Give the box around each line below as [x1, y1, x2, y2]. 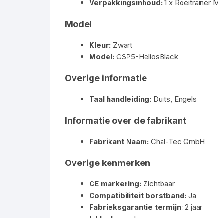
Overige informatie [65, 73, 147, 83]
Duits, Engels [151, 94, 197, 104]
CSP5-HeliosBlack [114, 52, 178, 61]
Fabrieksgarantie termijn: [89, 202, 183, 212]
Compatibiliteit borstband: [89, 191, 186, 200]
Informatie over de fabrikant [65, 115, 186, 126]
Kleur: [89, 40, 111, 50]
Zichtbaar [141, 179, 175, 188]
